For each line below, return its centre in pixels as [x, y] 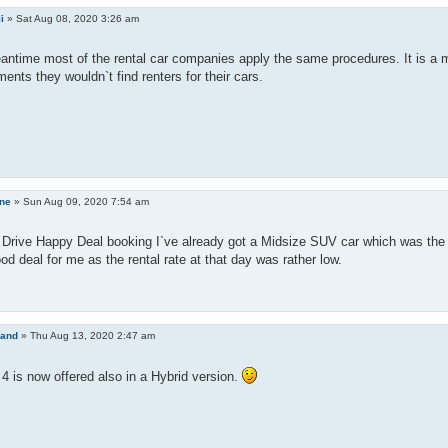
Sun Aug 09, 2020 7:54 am [86, 202]
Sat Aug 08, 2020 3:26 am [78, 19]
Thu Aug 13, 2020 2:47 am [93, 336]
